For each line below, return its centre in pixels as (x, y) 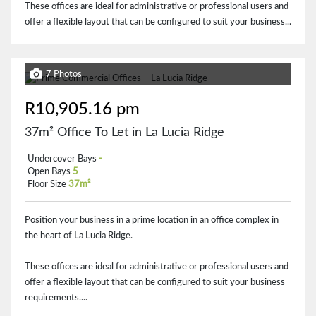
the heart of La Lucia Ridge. (79, 236)
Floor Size (47, 184)
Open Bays (49, 171)
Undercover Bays (62, 159)
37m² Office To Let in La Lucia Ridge (124, 133)
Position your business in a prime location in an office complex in (152, 220)
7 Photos (64, 74)
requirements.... (56, 298)
